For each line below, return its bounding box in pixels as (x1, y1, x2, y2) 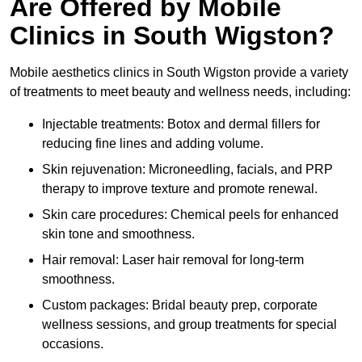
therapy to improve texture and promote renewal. (42, 182, 318, 196)
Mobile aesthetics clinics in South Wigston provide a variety (10, 65, 348, 80)
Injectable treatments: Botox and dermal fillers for (42, 117, 320, 132)
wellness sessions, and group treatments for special (42, 318, 337, 332)
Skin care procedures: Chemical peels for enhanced (42, 208, 339, 222)
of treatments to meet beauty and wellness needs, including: (10, 85, 351, 99)
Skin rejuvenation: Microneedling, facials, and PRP (42, 162, 333, 177)
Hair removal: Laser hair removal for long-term (42, 253, 304, 267)
